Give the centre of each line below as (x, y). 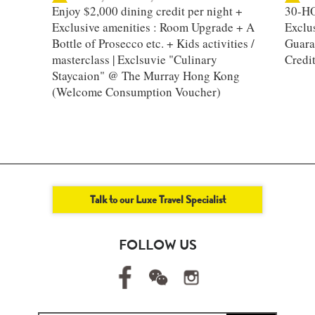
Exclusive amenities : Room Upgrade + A (153, 27)
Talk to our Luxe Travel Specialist (157, 200)
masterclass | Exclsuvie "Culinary (134, 60)
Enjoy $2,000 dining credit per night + (147, 11)
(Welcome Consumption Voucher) (136, 92)
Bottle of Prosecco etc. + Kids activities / (153, 44)
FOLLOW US (157, 245)
